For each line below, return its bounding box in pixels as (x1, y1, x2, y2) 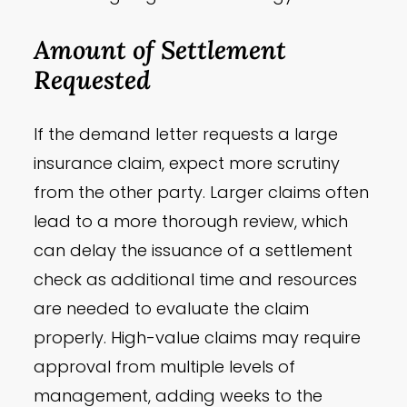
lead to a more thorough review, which (34, 210, 349, 233)
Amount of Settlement (34, 33, 287, 67)
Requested (34, 63, 152, 97)
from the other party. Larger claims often (34, 181, 370, 204)
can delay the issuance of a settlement (34, 239, 353, 263)
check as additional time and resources (34, 268, 358, 292)
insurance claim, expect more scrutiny (34, 152, 341, 175)
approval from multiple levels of (34, 355, 296, 379)
